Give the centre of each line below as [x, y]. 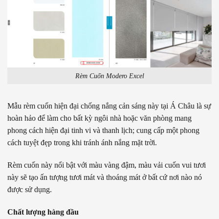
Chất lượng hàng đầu [43, 212]
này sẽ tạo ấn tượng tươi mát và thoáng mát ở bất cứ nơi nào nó [105, 177]
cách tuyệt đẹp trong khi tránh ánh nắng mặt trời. [82, 143]
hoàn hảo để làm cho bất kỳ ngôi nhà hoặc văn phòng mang [99, 118]
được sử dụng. [30, 190]
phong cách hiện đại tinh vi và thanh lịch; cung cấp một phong [103, 131]
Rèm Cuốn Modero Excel [109, 76]
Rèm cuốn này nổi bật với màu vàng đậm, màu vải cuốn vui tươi [107, 165]
